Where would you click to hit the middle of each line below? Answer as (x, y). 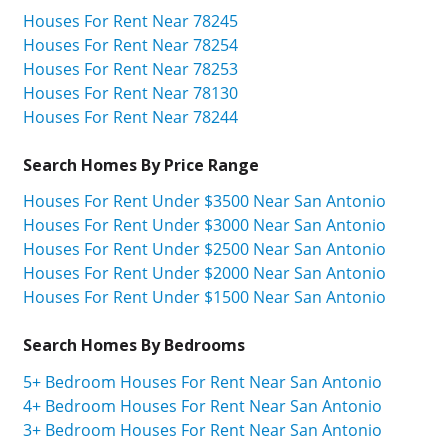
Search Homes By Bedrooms (134, 345)
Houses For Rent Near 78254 (130, 44)
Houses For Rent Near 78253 (130, 68)
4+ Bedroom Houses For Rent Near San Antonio (202, 406)
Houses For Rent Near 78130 (130, 92)
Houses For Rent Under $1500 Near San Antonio (204, 297)
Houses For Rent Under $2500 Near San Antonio (204, 249)
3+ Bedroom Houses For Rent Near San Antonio (202, 430)
